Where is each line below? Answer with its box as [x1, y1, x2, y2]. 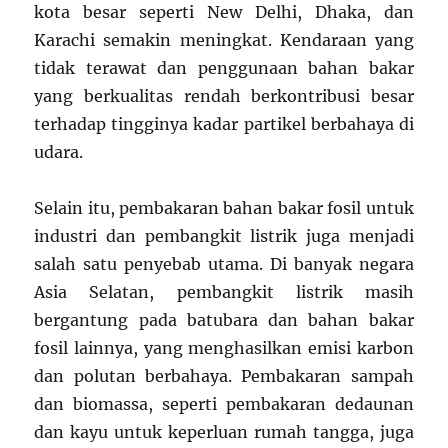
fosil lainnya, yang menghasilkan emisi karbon [34, 337, 414, 358]
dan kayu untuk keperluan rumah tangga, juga [34, 421, 414, 442]
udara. [34, 141, 84, 162]
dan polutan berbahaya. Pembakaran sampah [34, 365, 414, 386]
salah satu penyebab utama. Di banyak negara [34, 253, 414, 274]
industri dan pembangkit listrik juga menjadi [34, 225, 414, 246]
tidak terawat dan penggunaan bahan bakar [34, 57, 414, 78]
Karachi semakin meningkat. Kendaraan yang [34, 29, 414, 50]
